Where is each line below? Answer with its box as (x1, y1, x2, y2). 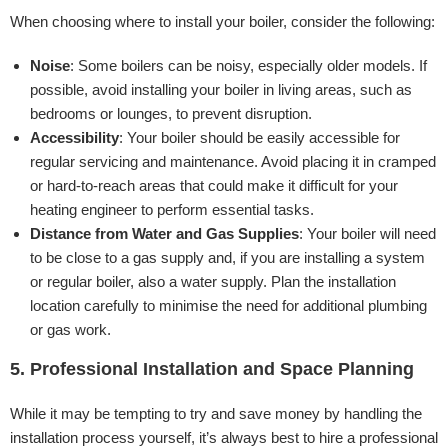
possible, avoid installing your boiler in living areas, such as (30, 81, 412, 98)
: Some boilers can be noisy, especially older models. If (70, 57, 427, 74)
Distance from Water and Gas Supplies (30, 225, 299, 242)
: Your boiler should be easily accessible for (119, 129, 400, 146)
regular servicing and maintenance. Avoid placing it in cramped (30, 153, 436, 170)
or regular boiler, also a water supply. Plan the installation (30, 273, 396, 290)
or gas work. (30, 321, 111, 338)
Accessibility (30, 129, 119, 146)
